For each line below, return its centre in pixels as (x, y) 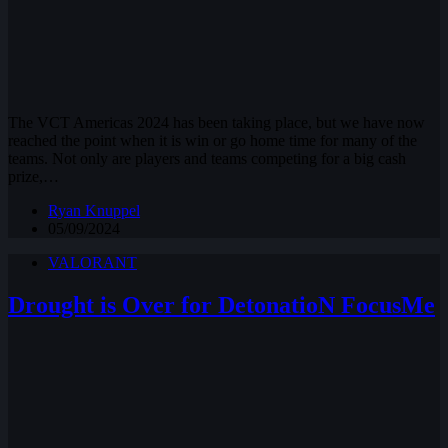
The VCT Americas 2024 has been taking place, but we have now (216, 122)
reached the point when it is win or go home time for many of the (212, 140)
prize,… (33, 176)
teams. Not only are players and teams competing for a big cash (207, 158)
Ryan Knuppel (94, 210)
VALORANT (92, 262)
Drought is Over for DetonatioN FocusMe (221, 304)
